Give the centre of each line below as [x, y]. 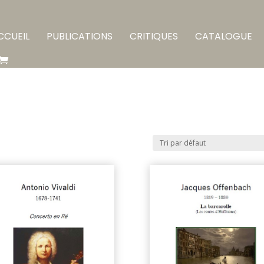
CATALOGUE [224, 36]
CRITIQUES [154, 36]
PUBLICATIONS [80, 36]
